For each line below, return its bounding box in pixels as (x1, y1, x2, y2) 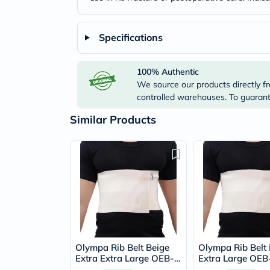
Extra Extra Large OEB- (75, 253, 174, 264)
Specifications (98, 31, 163, 43)
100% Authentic (137, 66, 199, 77)
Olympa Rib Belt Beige (75, 242, 169, 253)
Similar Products (70, 113, 156, 127)
